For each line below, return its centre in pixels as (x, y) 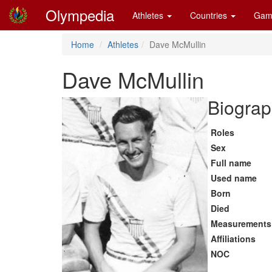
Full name (231, 163)
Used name (234, 178)
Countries (210, 15)
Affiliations (233, 239)
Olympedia (80, 15)
